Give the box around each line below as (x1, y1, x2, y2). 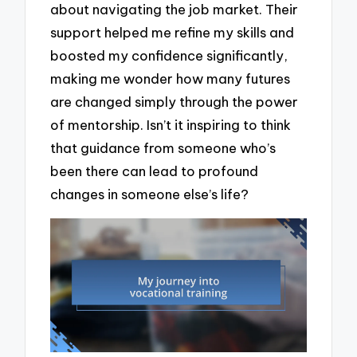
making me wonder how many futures (50, 69, 291, 87)
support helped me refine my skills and (50, 23, 295, 41)
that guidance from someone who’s (50, 139, 277, 156)
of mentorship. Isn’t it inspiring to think (50, 116, 292, 133)
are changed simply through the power (50, 92, 299, 110)
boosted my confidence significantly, (50, 46, 288, 64)
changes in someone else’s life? (50, 185, 249, 202)
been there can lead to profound (50, 162, 259, 179)
